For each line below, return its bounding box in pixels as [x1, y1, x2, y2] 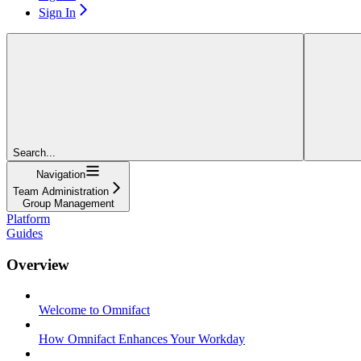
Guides [6, 226, 43, 240]
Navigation [36, 168, 85, 180]
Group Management [22, 197, 114, 210]
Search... [13, 146, 56, 159]
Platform [6, 211, 50, 226]
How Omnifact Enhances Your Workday [39, 332, 245, 346]
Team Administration [13, 185, 109, 197]
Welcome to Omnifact [39, 303, 150, 317]
